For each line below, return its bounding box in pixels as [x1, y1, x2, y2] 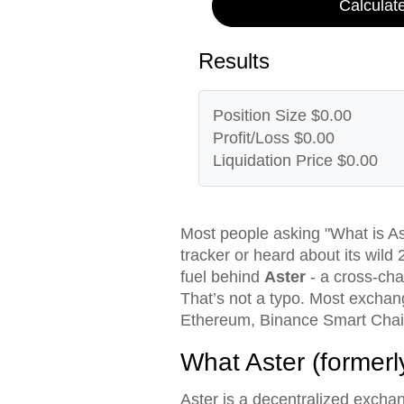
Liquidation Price [212, 151, 333, 170]
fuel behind [179, 267, 264, 286]
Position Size [212, 106, 307, 124]
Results [197, 48, 270, 73]
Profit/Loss [212, 128, 289, 147]
